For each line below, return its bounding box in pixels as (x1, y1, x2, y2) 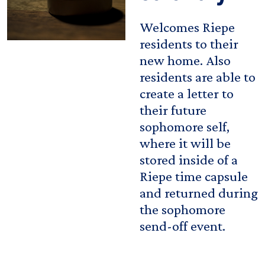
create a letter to (140, 85, 234, 101)
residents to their (140, 35, 238, 51)
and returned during (140, 184, 258, 201)
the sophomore (140, 201, 225, 217)
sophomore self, (140, 118, 230, 134)
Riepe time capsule (140, 167, 248, 184)
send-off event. (140, 217, 228, 234)
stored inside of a (140, 151, 238, 167)
